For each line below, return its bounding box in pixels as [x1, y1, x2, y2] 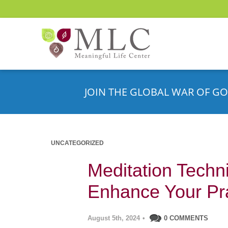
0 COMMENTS [164, 214, 208, 222]
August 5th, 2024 [88, 214, 140, 222]
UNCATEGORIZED [51, 139, 104, 147]
